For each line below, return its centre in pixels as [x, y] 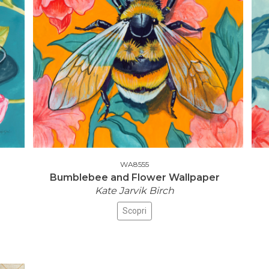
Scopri [134, 211]
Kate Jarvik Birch [134, 191]
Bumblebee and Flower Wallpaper [134, 177]
